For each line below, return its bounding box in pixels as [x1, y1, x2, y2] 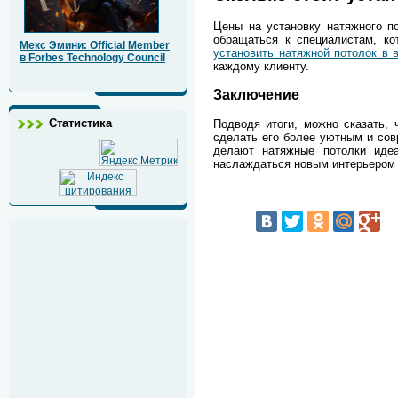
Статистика [49, 116, 112, 131]
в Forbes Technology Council [20, 52, 165, 65]
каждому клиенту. [213, 60, 309, 74]
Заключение [213, 86, 299, 102]
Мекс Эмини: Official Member [20, 39, 170, 52]
